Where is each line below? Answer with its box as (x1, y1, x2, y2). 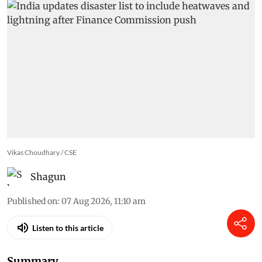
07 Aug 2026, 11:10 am (61, 219, 146, 230)
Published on (7, 219, 57, 230)
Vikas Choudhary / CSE (7, 171, 77, 181)
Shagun (30, 194, 66, 206)
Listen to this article (32, 246, 104, 256)
